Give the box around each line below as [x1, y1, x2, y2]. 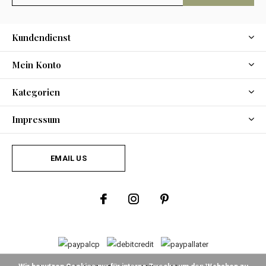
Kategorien [12, 85, 60, 98]
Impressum [12, 113, 60, 125]
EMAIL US [50, 153, 87, 163]
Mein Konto [12, 58, 61, 71]
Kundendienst [12, 31, 71, 43]
